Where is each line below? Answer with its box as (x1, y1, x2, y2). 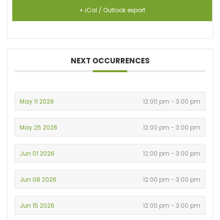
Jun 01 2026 (20, 149, 55, 158)
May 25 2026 (20, 123, 58, 132)
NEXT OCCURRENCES (70, 55, 150, 66)
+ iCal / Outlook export (79, 5, 146, 14)
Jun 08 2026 (20, 175, 57, 184)
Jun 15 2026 (20, 201, 55, 210)
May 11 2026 (20, 97, 55, 106)
